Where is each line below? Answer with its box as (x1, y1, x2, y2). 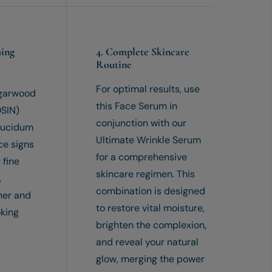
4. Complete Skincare (95, 45, 189, 59)
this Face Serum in (95, 100, 177, 113)
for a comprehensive (95, 151, 187, 164)
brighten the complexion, (95, 219, 206, 232)
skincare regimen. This (95, 168, 195, 181)
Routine (95, 58, 132, 72)
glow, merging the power (95, 253, 205, 266)
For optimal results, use (95, 83, 200, 96)
